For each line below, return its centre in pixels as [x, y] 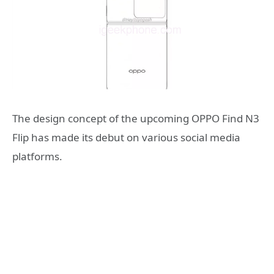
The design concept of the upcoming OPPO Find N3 [136, 119]
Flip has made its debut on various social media [126, 138]
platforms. [37, 157]
